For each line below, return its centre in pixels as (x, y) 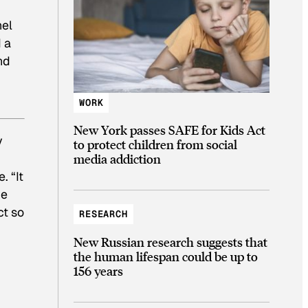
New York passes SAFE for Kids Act (169, 130)
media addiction (117, 159)
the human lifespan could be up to (166, 256)
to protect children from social (155, 144)
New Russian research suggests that (170, 241)
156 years (98, 270)
